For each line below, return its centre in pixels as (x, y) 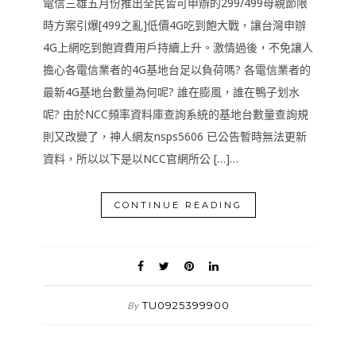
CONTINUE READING (178, 205)
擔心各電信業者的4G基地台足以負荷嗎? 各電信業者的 (177, 70)
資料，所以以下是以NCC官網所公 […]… (141, 159)
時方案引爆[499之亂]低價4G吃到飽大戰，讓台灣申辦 (174, 25)
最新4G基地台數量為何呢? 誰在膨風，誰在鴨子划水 (171, 92)
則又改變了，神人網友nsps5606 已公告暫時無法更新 (175, 136)
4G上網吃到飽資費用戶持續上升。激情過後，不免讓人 (178, 47)
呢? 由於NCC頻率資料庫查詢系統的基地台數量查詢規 (176, 114)
